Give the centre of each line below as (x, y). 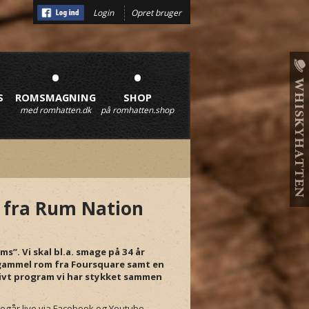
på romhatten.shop (137, 110)
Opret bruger (156, 12)
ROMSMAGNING (56, 97)
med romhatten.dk (55, 110)
